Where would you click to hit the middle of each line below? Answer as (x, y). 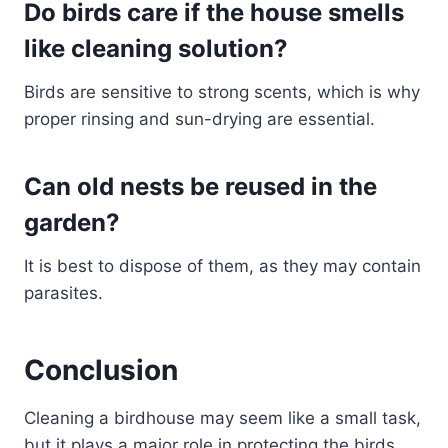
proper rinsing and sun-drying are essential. (199, 119)
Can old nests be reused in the (200, 187)
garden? (72, 223)
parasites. (63, 293)
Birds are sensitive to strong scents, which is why (222, 92)
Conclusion (101, 370)
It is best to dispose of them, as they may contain (222, 266)
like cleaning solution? (156, 49)
